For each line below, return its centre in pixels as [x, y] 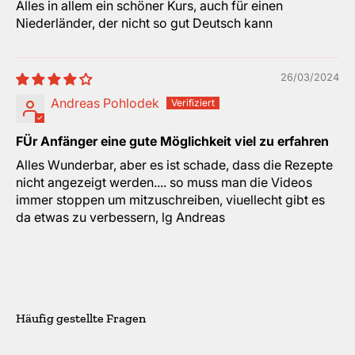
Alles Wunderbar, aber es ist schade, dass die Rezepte [174, 165]
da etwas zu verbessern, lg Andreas [120, 218]
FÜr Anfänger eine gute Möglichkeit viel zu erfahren [172, 141]
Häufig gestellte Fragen [81, 319]
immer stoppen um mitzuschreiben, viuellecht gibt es [170, 200]
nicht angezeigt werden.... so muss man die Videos [164, 183]
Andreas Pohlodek [105, 103]
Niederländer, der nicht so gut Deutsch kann [144, 23]
